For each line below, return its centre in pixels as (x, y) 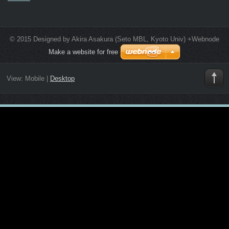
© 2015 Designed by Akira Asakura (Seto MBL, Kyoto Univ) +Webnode (114, 39)
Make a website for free (83, 52)
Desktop (62, 79)
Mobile (35, 79)
